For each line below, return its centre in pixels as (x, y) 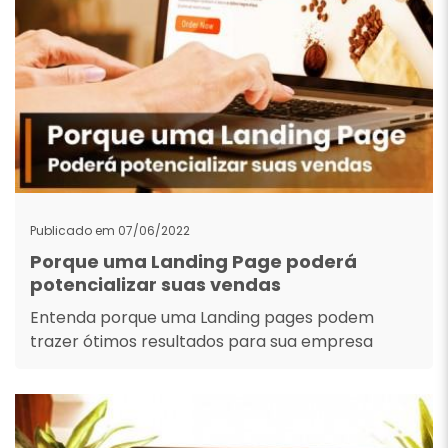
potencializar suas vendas (155, 284)
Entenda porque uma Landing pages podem (202, 317)
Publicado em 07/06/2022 (110, 230)
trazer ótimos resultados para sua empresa (201, 341)
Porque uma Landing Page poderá (193, 261)
